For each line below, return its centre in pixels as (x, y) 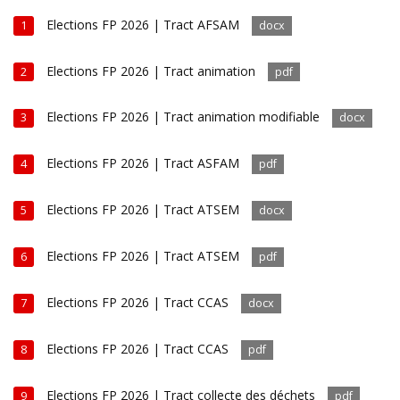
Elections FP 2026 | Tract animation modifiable (183, 117)
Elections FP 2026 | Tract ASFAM (143, 163)
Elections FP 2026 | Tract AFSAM (143, 24)
